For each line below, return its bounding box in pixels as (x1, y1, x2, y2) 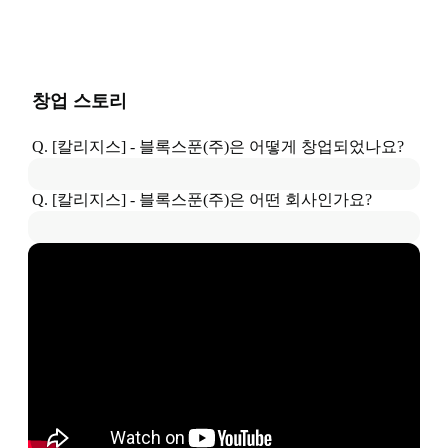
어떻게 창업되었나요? (245, 137, 404, 155)
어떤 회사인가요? (245, 190, 372, 208)
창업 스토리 (32, 90, 127, 111)
